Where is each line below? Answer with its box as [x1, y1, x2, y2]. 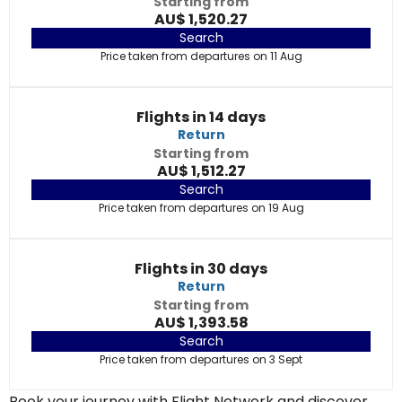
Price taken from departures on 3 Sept [100, 352, 302, 367]
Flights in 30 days [135, 258, 267, 279]
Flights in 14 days [136, 107, 266, 127]
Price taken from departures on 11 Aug [100, 48, 302, 64]
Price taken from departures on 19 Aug [98, 200, 304, 215]
